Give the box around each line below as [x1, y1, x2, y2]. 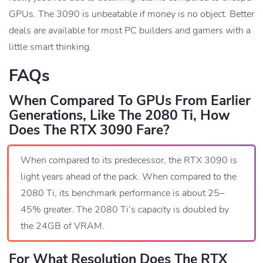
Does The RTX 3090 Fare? [9, 121, 170, 140]
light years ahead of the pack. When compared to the [21, 170, 237, 184]
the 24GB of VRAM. [21, 220, 104, 233]
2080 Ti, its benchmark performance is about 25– [21, 187, 224, 200]
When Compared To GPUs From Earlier [9, 92, 251, 110]
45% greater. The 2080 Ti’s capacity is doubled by [21, 203, 229, 217]
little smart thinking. [9, 41, 92, 54]
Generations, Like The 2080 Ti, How [9, 106, 230, 125]
